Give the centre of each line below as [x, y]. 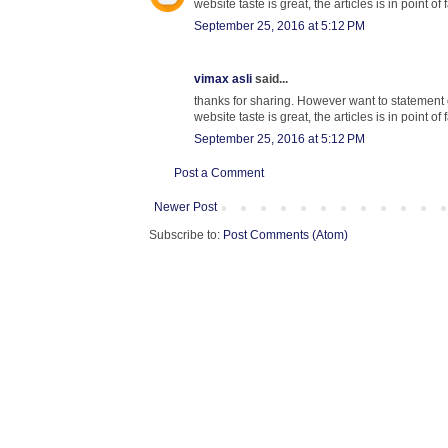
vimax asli [223, 78]
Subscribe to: [186, 234]
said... [270, 78]
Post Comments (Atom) [285, 234]
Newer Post [185, 206]
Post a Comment [219, 172]
